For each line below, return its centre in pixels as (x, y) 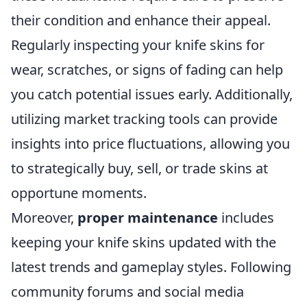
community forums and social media (127, 292)
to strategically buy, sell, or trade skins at (139, 168)
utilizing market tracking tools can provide (144, 119)
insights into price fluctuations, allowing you (150, 144)
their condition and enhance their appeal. (141, 20)
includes (246, 218)
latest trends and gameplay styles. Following (151, 267)
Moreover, (44, 218)
